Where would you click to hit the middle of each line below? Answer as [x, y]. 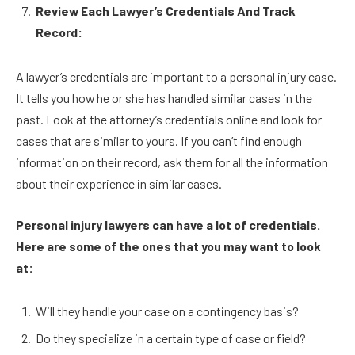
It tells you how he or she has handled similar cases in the [164, 97]
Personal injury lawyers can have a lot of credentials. [168, 224]
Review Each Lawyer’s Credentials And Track [166, 11]
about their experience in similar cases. [119, 183]
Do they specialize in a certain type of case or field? [172, 338]
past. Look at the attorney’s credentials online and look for [169, 119]
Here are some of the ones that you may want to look [168, 246]
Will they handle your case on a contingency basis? [168, 311]
